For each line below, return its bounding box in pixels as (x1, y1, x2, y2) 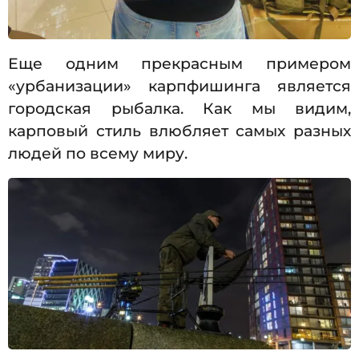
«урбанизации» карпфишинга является (8, 76, 351, 95)
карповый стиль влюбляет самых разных (8, 121, 351, 140)
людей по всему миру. (8, 143, 192, 163)
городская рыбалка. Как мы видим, (8, 99, 351, 118)
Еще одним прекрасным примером (8, 54, 351, 73)
